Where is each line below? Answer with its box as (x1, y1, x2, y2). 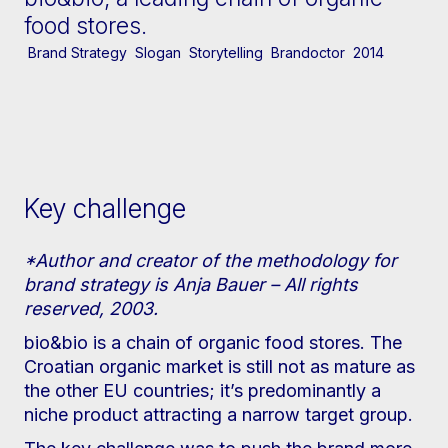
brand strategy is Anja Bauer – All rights (24, 273, 358, 295)
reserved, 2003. (24, 297, 158, 319)
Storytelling (189, 43, 263, 61)
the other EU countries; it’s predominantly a (24, 379, 381, 401)
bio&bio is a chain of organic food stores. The (24, 331, 402, 353)
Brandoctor (271, 43, 345, 61)
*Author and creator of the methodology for (24, 249, 397, 271)
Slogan (135, 43, 181, 61)
